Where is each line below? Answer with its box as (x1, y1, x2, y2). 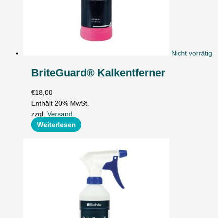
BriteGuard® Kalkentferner (31, 67, 166, 79)
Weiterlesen (36, 121, 76, 128)
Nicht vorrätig (171, 49, 212, 57)
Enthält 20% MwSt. (31, 99, 90, 107)
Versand (47, 110, 73, 118)
